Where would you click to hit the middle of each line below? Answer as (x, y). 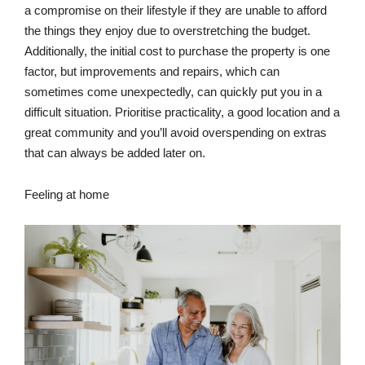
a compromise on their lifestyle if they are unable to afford (176, 11)
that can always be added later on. (115, 153)
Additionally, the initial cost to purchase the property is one (177, 51)
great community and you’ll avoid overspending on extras (176, 133)
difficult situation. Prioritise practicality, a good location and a (182, 112)
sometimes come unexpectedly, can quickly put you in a (173, 92)
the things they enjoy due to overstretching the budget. (167, 31)
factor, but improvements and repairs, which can (152, 72)
